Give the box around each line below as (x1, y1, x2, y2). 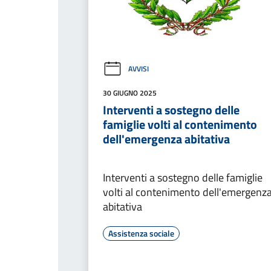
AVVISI (128, 63, 149, 75)
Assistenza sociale (108, 226, 174, 240)
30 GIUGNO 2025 (103, 87, 157, 99)
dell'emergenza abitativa (103, 129, 230, 148)
